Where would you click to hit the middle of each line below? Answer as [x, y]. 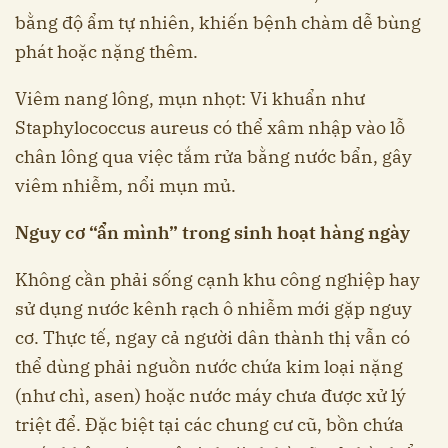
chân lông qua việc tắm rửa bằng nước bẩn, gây [213, 156]
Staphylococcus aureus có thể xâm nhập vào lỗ [210, 127]
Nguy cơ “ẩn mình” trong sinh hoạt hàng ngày [212, 232]
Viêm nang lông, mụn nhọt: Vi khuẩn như [190, 98]
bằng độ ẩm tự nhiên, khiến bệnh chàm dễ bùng [218, 22]
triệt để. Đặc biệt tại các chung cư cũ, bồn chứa [209, 424]
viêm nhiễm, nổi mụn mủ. [125, 185]
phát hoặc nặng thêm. [106, 51]
